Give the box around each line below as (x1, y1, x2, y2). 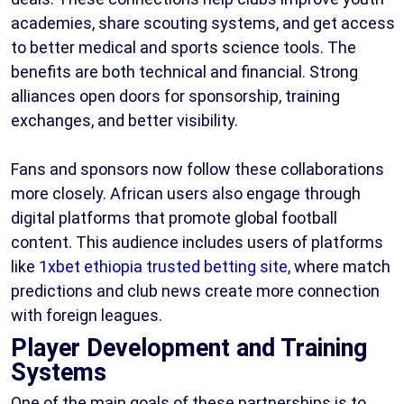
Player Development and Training (11, 334, 367, 363)
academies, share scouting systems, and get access (11, 14, 395, 33)
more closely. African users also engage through (11, 184, 361, 204)
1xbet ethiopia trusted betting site (39, 257, 288, 277)
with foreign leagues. (11, 306, 162, 326)
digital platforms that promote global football (11, 208, 337, 228)
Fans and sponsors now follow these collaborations (11, 160, 384, 179)
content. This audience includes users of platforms (11, 233, 383, 252)
